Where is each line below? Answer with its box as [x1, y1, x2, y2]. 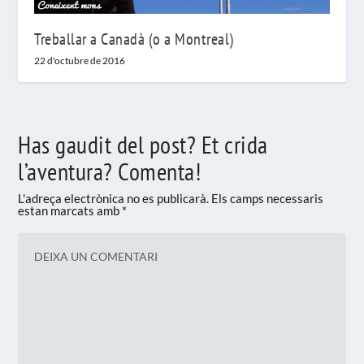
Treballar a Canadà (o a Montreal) [34, 28, 234, 50]
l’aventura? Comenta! [18, 155, 201, 188]
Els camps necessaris [211, 191, 324, 206]
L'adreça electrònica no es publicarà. [18, 191, 210, 206]
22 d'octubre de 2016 [34, 54, 126, 67]
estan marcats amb [18, 203, 123, 219]
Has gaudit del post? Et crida [18, 128, 268, 161]
